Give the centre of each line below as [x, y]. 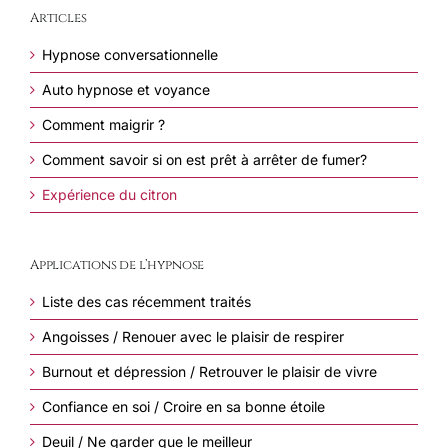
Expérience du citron [109, 194]
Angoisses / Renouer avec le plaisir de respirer [193, 337]
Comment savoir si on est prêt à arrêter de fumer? [204, 159]
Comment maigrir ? [103, 124]
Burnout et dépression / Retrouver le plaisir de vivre [209, 372]
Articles [58, 17]
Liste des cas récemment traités [146, 302]
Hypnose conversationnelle [130, 54]
